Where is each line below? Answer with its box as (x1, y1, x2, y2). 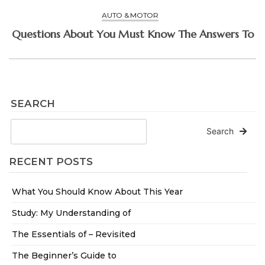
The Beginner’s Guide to (12, 250, 117, 261)
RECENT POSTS (9, 156, 93, 168)
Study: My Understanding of (12, 208, 131, 219)
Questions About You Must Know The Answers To (96, 27, 254, 41)
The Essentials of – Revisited (12, 229, 135, 240)
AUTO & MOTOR (102, 11, 159, 20)
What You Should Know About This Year (12, 186, 183, 198)
